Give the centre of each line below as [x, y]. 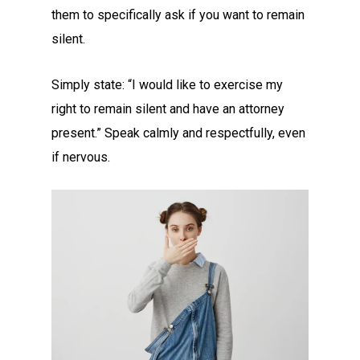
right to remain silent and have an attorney [168, 109]
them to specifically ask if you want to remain [178, 15]
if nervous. [81, 157]
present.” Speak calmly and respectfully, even [179, 133]
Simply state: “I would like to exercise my [168, 85]
